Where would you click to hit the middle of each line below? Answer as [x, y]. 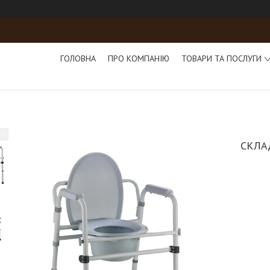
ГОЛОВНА [78, 58]
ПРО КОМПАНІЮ [138, 58]
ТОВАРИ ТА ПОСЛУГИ [221, 58]
